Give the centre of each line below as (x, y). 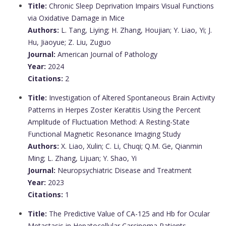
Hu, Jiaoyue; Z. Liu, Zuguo (69, 42)
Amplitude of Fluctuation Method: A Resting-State (109, 122)
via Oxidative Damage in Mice (76, 18)
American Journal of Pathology (106, 54)
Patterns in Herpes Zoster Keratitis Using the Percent (114, 110)
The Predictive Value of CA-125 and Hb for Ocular (128, 214)
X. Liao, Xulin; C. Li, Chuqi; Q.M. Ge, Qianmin (131, 146)
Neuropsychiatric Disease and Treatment (124, 171)
